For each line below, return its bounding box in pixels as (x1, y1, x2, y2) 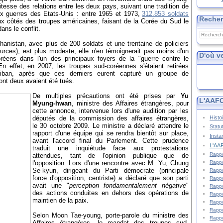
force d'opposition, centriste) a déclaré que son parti (32, 174, 189, 182)
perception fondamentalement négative (69, 182, 186, 190)
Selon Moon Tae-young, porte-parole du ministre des (32, 212, 189, 220)
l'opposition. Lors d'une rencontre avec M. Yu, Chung (32, 159, 189, 167)
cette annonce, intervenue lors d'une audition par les (32, 107, 189, 115)
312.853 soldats (142, 10, 189, 18)
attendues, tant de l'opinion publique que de (32, 152, 189, 160)
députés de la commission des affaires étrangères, (32, 114, 189, 122)
